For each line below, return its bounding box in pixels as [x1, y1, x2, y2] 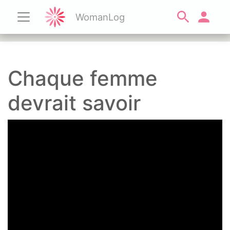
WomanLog [75, 11, 125, 23]
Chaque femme [8, 66, 158, 91]
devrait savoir [8, 90, 141, 116]
